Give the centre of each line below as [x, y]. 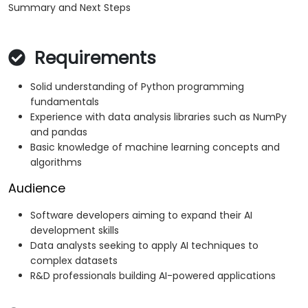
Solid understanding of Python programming [137, 87]
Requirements [93, 58]
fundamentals [65, 102]
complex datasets [74, 261]
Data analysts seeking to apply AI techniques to [144, 246]
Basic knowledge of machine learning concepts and [155, 147]
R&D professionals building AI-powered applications [153, 276]
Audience [37, 189]
